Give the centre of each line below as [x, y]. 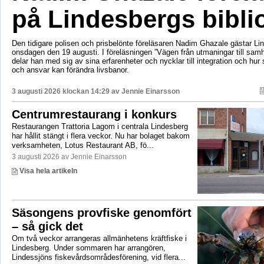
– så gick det [47, 226]
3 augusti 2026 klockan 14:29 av [66, 91]
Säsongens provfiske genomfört [101, 212]
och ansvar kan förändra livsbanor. [70, 70]
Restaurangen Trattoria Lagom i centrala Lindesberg [100, 126]
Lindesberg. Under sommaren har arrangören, [88, 247]
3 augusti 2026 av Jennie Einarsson [69, 156]
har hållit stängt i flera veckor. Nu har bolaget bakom [100, 136]
